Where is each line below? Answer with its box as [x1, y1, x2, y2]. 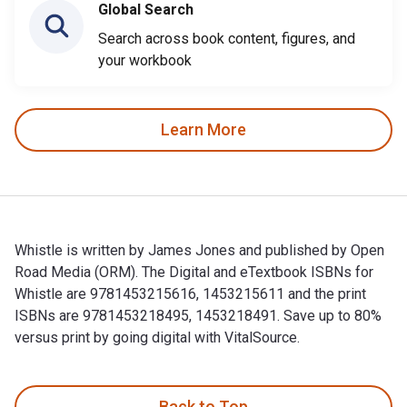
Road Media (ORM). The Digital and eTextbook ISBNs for [15, 263, 373, 281]
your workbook [98, 51, 192, 69]
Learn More [161, 120, 246, 140]
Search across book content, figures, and [98, 29, 355, 47]
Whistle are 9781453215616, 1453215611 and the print [15, 284, 366, 303]
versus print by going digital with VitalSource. [15, 328, 300, 346]
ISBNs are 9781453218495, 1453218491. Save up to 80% [15, 306, 382, 324]
